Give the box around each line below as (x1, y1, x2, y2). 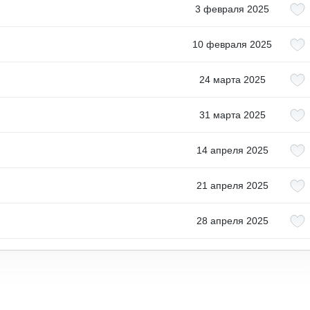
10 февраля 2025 (192, 39, 272, 50)
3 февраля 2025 (195, 3, 269, 15)
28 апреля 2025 (196, 215, 268, 226)
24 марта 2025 (199, 74, 266, 85)
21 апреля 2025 (196, 180, 268, 191)
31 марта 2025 (199, 109, 266, 120)
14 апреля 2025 (196, 145, 268, 156)
